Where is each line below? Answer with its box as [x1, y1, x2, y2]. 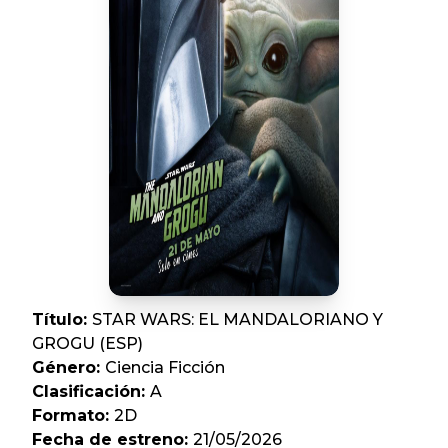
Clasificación [32, 382, 141, 401]
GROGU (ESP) [32, 334, 143, 353]
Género [32, 358, 96, 377]
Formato [32, 406, 105, 425]
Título [32, 310, 83, 329]
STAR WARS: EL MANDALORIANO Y [92, 310, 383, 329]
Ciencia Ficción [105, 358, 225, 377]
